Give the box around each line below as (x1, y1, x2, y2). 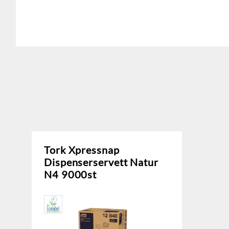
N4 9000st (44, 168, 97, 180)
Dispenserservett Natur (44, 155, 158, 168)
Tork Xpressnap (44, 143, 120, 156)
